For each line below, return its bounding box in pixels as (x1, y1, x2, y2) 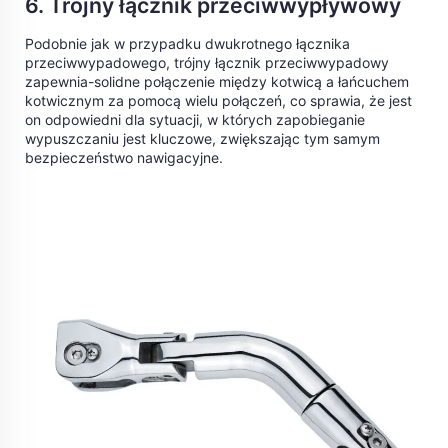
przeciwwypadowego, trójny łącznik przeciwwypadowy (25, 54, 389, 72)
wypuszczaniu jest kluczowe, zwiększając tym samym (25, 130, 380, 148)
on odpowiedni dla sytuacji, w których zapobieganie (25, 111, 365, 129)
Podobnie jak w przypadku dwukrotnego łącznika (25, 35, 350, 53)
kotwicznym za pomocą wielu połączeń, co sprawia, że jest (25, 92, 412, 110)
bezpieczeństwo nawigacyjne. (25, 149, 223, 167)
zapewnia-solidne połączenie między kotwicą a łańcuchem (25, 73, 409, 91)
